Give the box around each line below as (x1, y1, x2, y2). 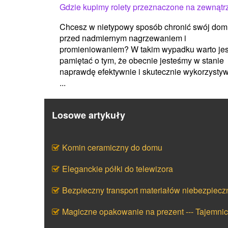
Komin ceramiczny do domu (62, 141, 162, 153)
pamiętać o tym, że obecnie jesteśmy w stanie (60, 54, 224, 66)
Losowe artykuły (52, 108, 125, 122)
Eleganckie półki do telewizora (62, 162, 173, 175)
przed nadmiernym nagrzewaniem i (60, 32, 186, 44)
